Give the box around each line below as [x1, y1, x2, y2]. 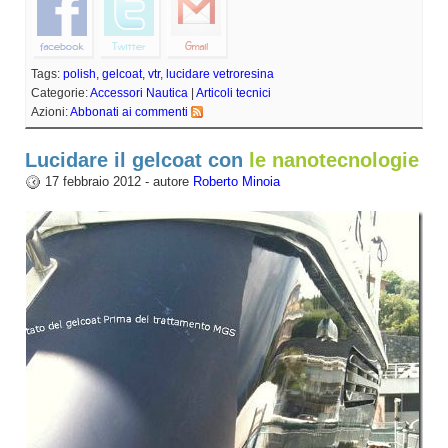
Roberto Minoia [193, 173, 280, 189]
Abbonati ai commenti [70, 104, 188, 119]
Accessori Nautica [90, 85, 188, 100]
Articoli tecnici [196, 85, 271, 100]
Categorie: [31, 85, 90, 100]
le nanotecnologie [249, 148, 419, 171]
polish [63, 66, 96, 81]
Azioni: [31, 104, 70, 119]
